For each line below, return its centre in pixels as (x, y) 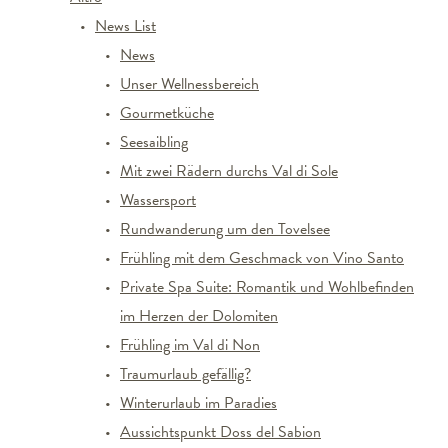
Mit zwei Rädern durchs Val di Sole (229, 171)
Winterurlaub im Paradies (198, 403)
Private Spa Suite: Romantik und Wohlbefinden (267, 287)
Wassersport (158, 200)
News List (125, 26)
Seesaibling (154, 142)
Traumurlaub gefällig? (185, 374)
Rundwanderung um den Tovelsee (225, 229)
